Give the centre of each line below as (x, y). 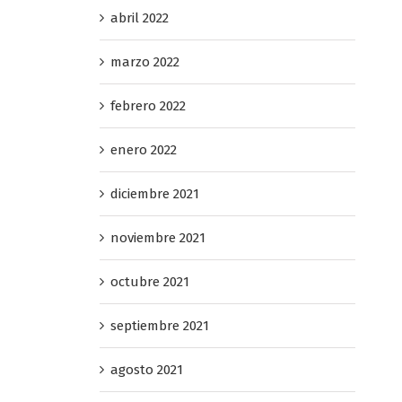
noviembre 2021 (157, 237)
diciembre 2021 (154, 193)
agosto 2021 (146, 369)
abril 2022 (139, 17)
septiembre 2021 (159, 325)
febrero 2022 (148, 105)
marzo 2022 (144, 61)
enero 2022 (143, 149)
